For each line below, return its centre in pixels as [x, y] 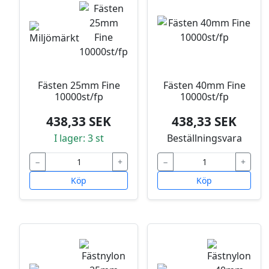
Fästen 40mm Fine [204, 86]
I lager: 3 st [79, 138]
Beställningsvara [204, 138]
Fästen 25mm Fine [79, 86]
